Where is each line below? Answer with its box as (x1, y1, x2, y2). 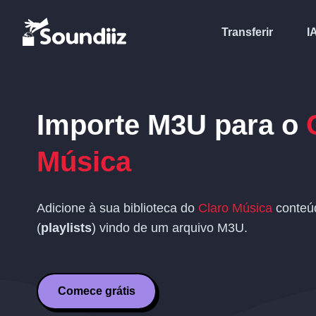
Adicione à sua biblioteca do (37, 201, 198, 215)
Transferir (221, 25, 273, 38)
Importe (37, 109, 147, 140)
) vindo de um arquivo (92, 221, 217, 235)
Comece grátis (58, 285, 135, 297)
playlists (41, 221, 92, 235)
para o (207, 109, 306, 140)
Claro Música (198, 201, 272, 215)
